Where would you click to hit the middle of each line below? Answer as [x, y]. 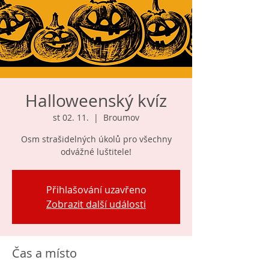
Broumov [121, 117]
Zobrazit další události [96, 204]
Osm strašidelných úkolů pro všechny [96, 139]
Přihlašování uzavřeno [96, 190]
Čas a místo [44, 253]
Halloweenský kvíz [96, 101]
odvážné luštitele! [96, 152]
